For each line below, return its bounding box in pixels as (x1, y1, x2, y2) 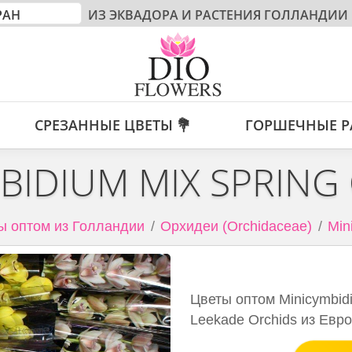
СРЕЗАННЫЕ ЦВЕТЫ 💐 (34, 115, 191, 134)
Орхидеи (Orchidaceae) (159, 218, 312, 234)
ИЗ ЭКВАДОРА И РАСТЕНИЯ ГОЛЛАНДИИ (85, 6, 348, 24)
